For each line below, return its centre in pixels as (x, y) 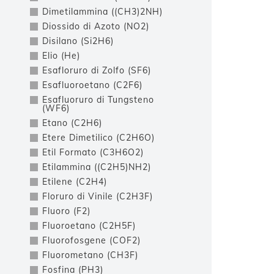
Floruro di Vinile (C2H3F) (98, 196)
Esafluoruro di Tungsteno (98, 100)
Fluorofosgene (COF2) (91, 240)
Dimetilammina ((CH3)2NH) (102, 12)
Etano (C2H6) (72, 123)
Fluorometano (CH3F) (90, 255)
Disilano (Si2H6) (78, 41)
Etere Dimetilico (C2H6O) (98, 138)
